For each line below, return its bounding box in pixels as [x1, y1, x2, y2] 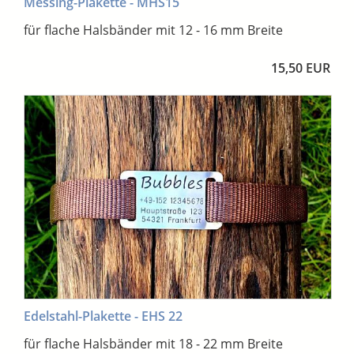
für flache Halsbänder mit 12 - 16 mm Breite [24, 21, 283, 40]
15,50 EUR [271, 59, 330, 77]
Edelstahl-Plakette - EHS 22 [24, 307, 183, 326]
